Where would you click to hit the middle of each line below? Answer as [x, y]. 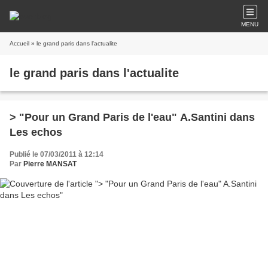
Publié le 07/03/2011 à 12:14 [57, 154]
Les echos [36, 132]
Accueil [19, 43]
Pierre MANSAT [50, 164]
